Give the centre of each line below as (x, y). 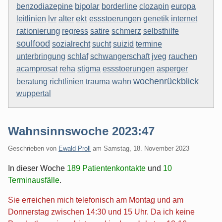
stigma (89, 69)
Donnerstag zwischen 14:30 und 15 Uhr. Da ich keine (101, 212)
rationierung (38, 31)
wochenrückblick (166, 81)
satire (100, 31)
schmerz (126, 31)
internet (184, 19)
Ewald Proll (75, 148)
